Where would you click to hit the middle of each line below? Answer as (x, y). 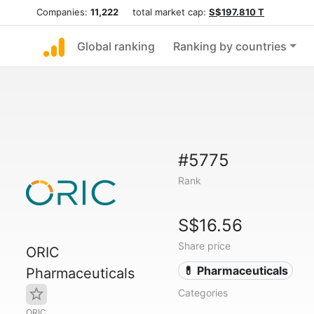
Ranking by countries (230, 46)
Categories (203, 293)
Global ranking (116, 46)
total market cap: (164, 12)
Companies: (63, 12)
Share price (204, 246)
